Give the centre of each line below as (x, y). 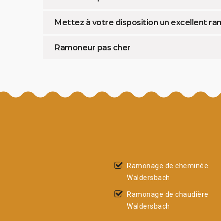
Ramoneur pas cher (93, 47)
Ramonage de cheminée (167, 166)
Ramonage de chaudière (168, 194)
